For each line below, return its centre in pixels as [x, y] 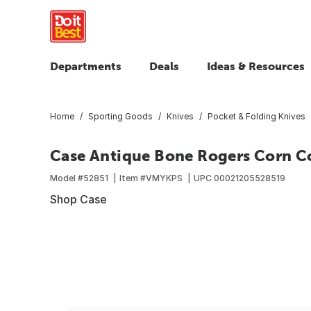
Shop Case [78, 199]
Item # [133, 178]
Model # [67, 178]
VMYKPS [164, 178]
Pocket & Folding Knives [257, 116]
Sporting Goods [120, 116]
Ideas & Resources [256, 66]
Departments [86, 66]
